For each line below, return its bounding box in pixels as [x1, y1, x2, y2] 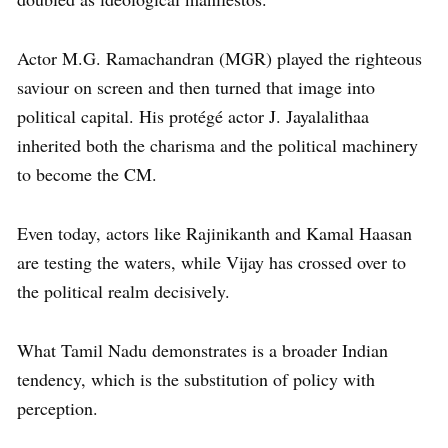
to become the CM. [17, 161, 157, 186]
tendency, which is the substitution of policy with [17, 366, 375, 391]
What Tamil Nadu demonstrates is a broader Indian [17, 337, 388, 362]
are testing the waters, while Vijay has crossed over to [17, 249, 406, 274]
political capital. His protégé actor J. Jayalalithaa [17, 103, 369, 128]
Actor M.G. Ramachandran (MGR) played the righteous [17, 45, 422, 70]
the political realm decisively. [17, 278, 236, 303]
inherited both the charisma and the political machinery [17, 132, 418, 157]
